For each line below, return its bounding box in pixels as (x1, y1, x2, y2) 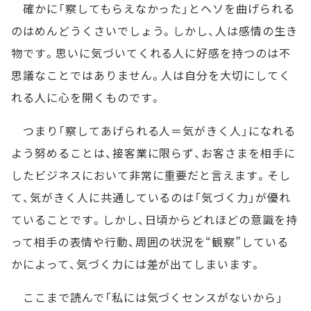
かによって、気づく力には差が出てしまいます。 (11, 255, 262, 273)
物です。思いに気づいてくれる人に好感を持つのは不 (11, 44, 292, 62)
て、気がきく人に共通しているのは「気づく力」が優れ (11, 189, 291, 206)
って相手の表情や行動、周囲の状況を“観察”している (11, 233, 289, 251)
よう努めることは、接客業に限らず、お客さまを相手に (11, 144, 296, 162)
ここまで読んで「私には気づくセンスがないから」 (11, 289, 284, 306)
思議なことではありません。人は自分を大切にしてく (11, 67, 292, 84)
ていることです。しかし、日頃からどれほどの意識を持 (11, 211, 298, 228)
